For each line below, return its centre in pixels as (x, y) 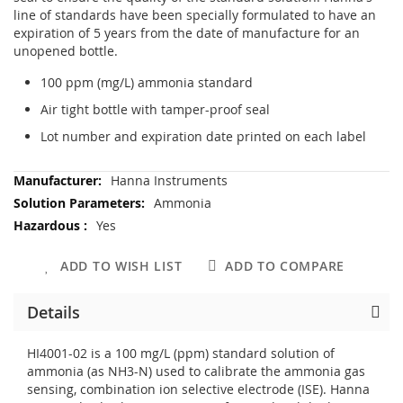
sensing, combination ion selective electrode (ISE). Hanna (198, 389)
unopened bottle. (66, 51)
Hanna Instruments (169, 180)
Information (48, 197)
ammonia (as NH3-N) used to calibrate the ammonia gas (196, 371)
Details (54, 312)
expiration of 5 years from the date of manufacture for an (187, 33)
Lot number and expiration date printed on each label (203, 137)
